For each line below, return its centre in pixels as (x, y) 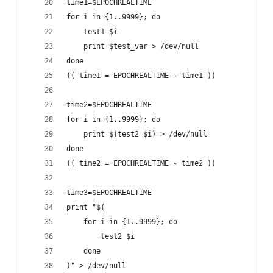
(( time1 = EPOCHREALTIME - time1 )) (141, 76)
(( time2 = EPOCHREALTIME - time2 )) (141, 163)
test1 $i (101, 32)
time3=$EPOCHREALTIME (109, 193)
